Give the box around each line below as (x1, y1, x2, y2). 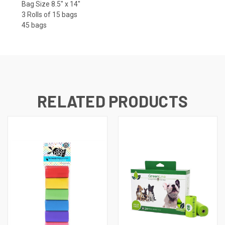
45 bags (22, 21, 47, 30)
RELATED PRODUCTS (37, 91, 188, 111)
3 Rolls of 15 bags (22, 11, 77, 19)
